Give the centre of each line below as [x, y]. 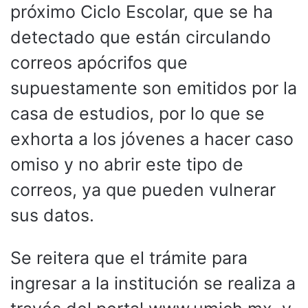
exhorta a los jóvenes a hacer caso [152, 139]
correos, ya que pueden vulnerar [143, 189]
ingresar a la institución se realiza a [153, 283]
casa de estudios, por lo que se [137, 113]
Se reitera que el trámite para [129, 257]
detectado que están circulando [141, 37]
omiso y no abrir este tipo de [127, 164]
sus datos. [52, 215]
